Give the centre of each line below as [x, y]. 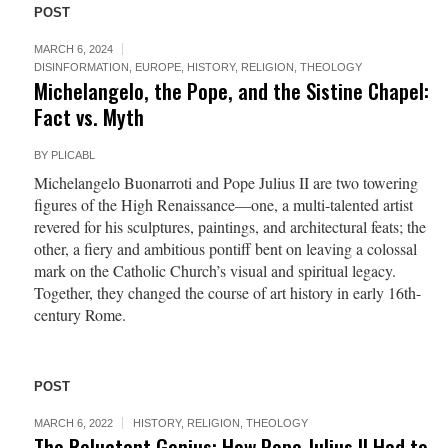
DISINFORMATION [81, 67]
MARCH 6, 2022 [73, 423]
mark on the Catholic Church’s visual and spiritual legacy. [214, 270]
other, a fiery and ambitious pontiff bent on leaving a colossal [225, 248]
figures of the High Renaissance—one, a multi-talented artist [223, 204]
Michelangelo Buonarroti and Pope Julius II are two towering [225, 182]
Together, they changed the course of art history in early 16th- [227, 292]
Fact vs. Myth [88, 116]
